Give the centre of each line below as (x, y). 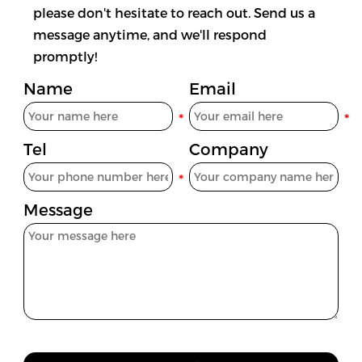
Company (229, 148)
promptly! (65, 57)
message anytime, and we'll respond (149, 35)
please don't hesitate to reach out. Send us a (174, 13)
